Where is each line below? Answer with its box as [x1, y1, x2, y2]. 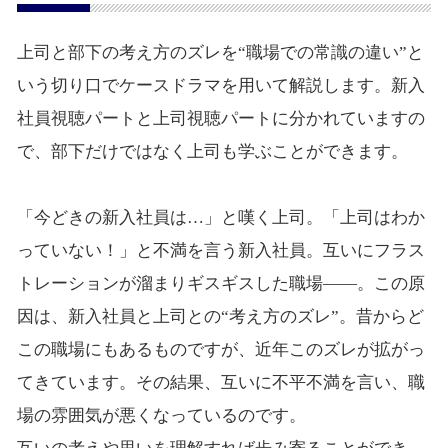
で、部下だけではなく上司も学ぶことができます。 [16, 142, 408, 162]
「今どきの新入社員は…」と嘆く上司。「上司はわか [16, 208, 425, 228]
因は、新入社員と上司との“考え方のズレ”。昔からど [16, 307, 424, 327]
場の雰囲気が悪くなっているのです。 [16, 406, 306, 426]
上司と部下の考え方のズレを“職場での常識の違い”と [16, 43, 424, 63]
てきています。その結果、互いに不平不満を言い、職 [16, 373, 425, 393]
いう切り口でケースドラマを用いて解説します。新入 [16, 76, 425, 96]
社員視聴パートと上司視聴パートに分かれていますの [16, 109, 425, 129]
